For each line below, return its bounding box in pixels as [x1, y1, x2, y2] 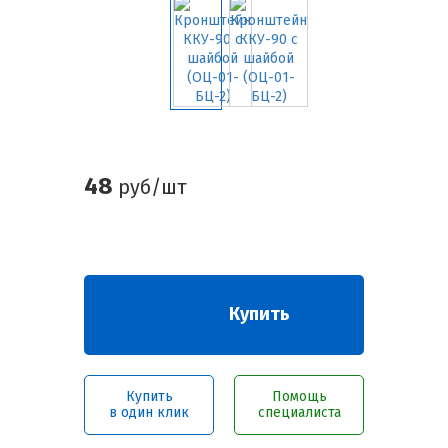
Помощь [271, 388, 327, 405]
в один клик [109, 404, 189, 421]
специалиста [257, 404, 341, 421]
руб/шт [113, 175, 187, 199]
